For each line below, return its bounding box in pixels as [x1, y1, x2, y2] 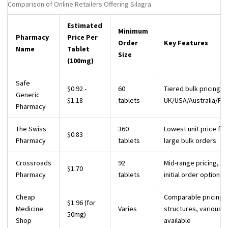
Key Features [164, 38, 208, 48]
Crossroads [16, 158, 51, 168]
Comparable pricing [164, 192, 223, 202]
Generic [16, 90, 40, 100]
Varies [118, 204, 137, 214]
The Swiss [16, 124, 46, 134]
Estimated [67, 21, 102, 31]
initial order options [164, 170, 223, 180]
